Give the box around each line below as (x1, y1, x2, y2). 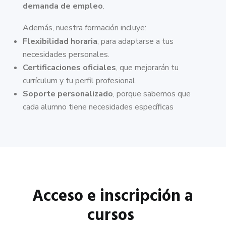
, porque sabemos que (112, 88, 191, 100)
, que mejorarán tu (116, 62, 179, 74)
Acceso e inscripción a (32, 184, 194, 210)
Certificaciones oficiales (22, 62, 116, 74)
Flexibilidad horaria (22, 36, 97, 47)
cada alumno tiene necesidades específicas (22, 101, 174, 113)
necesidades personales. (22, 49, 109, 61)
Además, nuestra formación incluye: (22, 22, 146, 34)
